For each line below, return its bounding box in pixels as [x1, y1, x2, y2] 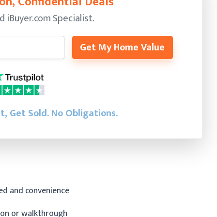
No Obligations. [51, 105, 118, 122]
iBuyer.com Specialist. [6, 10, 94, 27]
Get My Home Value [79, 39, 165, 56]
